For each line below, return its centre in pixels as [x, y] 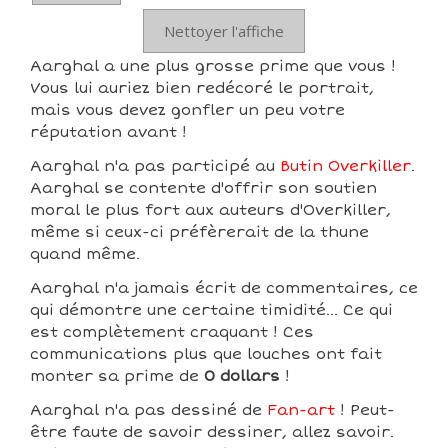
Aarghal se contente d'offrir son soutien [203, 188]
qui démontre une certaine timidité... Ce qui [211, 310]
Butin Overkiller [345, 166]
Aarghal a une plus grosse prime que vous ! [213, 66]
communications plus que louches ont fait [206, 354]
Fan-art [301, 410]
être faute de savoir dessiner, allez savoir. [212, 432]
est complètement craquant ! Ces [172, 332]
